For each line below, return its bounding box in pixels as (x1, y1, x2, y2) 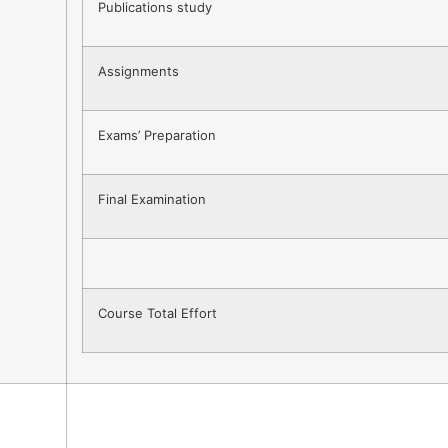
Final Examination (98, 191, 206, 208)
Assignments (98, 63, 179, 80)
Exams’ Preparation (98, 127, 216, 144)
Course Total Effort (98, 305, 217, 322)
